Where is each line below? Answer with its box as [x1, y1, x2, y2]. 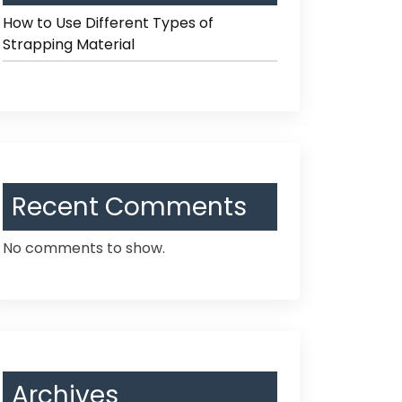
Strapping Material [3, 34, 135, 55]
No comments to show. [3, 238, 165, 258]
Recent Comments [12, 189, 247, 224]
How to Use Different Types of [3, 13, 214, 33]
